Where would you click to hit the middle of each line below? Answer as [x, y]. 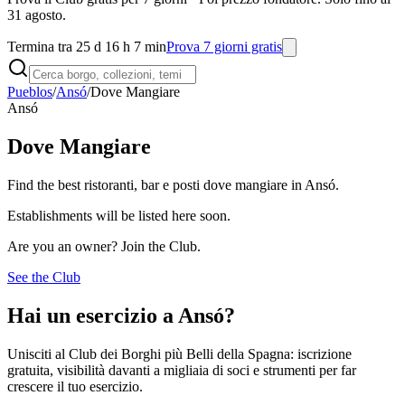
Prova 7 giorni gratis [224, 47]
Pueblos [30, 92]
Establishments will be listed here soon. [119, 215]
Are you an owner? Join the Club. [104, 246]
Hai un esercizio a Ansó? [121, 315]
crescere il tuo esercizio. [75, 386]
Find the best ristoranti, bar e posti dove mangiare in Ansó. [173, 184]
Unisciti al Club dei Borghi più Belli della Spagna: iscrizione [179, 353]
